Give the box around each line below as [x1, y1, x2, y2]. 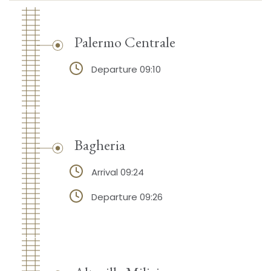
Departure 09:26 [91, 190, 163, 203]
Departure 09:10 [91, 62, 161, 76]
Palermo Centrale [74, 31, 175, 51]
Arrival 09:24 [91, 165, 144, 178]
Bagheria [74, 134, 125, 154]
